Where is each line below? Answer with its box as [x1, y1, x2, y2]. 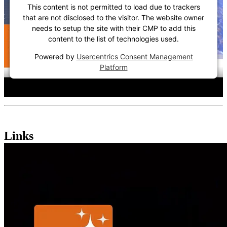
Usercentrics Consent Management [76, 52, 193, 61]
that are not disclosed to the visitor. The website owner [23, 13, 204, 22]
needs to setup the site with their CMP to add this [31, 24, 196, 33]
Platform [99, 63, 128, 72]
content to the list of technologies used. [48, 34, 179, 44]
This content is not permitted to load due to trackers [27, 3, 200, 12]
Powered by [34, 52, 77, 61]
